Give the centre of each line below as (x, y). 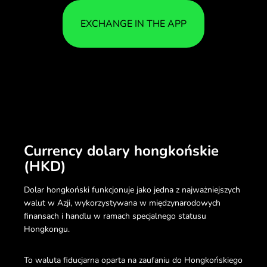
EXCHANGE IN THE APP (133, 24)
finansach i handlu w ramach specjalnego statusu (115, 216)
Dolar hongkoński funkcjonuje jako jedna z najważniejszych (132, 190)
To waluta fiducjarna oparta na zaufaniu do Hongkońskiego (133, 260)
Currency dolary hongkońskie (121, 150)
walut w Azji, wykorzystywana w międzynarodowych (122, 203)
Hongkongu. (47, 229)
